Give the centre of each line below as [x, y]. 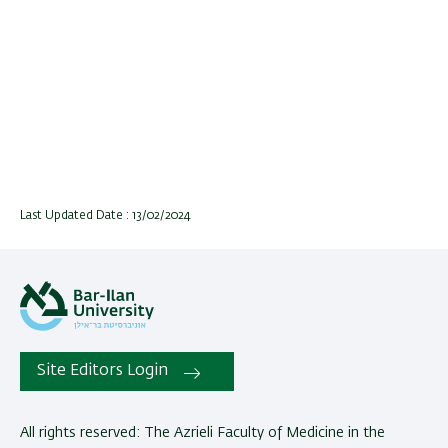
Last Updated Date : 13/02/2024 [105, 216]
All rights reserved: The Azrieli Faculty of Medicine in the [202, 432]
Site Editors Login [102, 371]
